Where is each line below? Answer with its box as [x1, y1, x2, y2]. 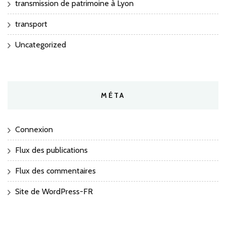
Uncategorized [15, 40, 66, 50]
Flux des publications [15, 145, 88, 155]
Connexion [15, 125, 53, 135]
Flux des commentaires [15, 166, 96, 176]
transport [15, 19, 47, 29]
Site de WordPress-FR [15, 187, 93, 197]
